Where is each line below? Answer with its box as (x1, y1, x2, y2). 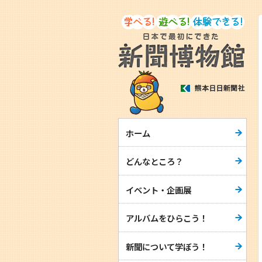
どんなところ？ (125, 155, 183, 168)
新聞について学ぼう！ (125, 240, 208, 253)
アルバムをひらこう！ (125, 212, 208, 225)
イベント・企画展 (125, 183, 191, 196)
